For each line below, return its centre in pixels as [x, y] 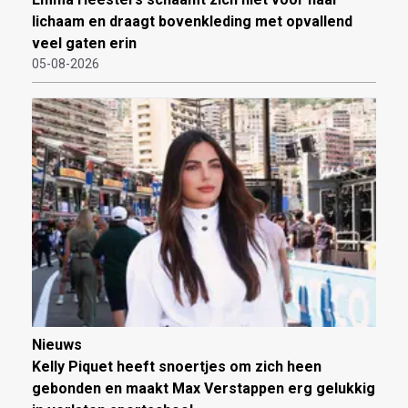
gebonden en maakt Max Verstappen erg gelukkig [204, 389]
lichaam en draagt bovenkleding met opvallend [192, 22]
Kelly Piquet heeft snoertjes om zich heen [177, 367]
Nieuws [57, 345]
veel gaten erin [84, 44]
